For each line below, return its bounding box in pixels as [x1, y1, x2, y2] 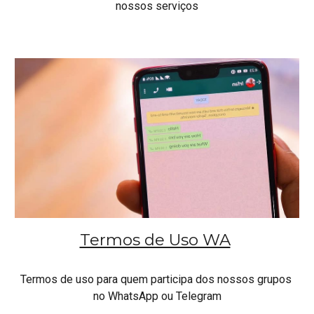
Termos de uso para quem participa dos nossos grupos [20, 272, 292, 286]
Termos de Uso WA [79, 229, 231, 250]
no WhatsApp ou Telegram [93, 289, 221, 303]
